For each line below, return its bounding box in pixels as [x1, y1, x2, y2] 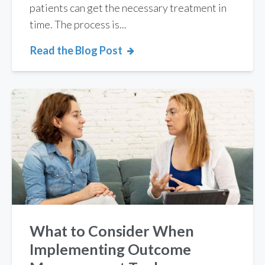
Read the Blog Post [30, 44, 122, 57]
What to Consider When [30, 221, 194, 240]
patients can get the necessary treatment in [30, 1, 227, 15]
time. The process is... [30, 18, 127, 31]
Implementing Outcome [30, 240, 191, 258]
